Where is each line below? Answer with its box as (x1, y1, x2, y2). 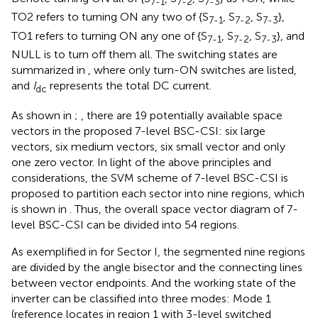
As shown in (11, 108, 75, 122)
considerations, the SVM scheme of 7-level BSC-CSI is (11, 170, 288, 185)
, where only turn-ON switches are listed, (88, 62, 297, 77)
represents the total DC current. (47, 78, 212, 92)
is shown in (11, 202, 70, 216)
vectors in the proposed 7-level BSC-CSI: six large (11, 124, 265, 138)
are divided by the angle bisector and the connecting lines (11, 260, 302, 274)
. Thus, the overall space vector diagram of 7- (70, 202, 298, 216)
